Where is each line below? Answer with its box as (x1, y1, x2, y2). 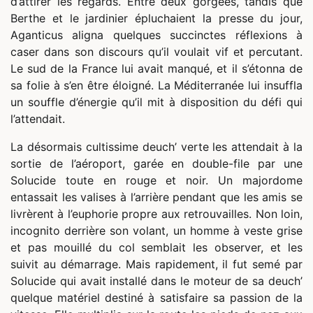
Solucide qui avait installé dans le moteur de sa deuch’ (10, 274, 303, 289)
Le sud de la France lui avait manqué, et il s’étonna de (10, 61, 303, 76)
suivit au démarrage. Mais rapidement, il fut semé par (10, 257, 303, 272)
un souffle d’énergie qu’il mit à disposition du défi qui (10, 95, 303, 110)
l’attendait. (10, 112, 65, 126)
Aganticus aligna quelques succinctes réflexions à (10, 28, 303, 43)
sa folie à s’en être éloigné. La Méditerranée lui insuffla (10, 78, 303, 93)
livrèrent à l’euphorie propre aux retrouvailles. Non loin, (10, 207, 303, 221)
